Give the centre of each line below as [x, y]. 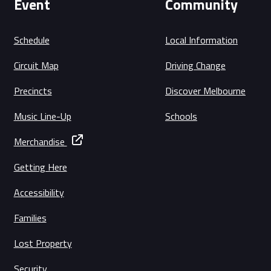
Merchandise [40, 142]
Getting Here [40, 167]
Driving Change [195, 66]
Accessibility [39, 193]
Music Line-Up [42, 116]
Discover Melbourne [205, 91]
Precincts [33, 91]
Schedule [31, 40]
